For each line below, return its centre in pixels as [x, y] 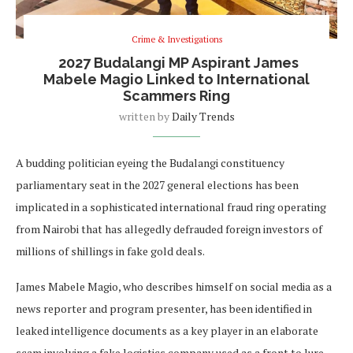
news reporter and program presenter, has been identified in [164, 309]
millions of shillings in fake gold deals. [110, 251]
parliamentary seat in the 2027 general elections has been [157, 185]
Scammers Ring [176, 96]
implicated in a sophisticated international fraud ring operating [171, 207]
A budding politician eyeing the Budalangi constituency [150, 163]
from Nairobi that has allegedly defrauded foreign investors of [169, 229]
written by [145, 117]
